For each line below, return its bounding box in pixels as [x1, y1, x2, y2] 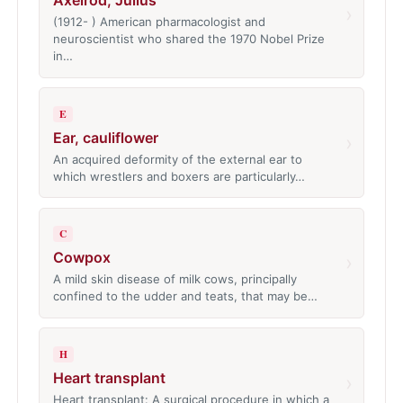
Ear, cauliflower [52, 128, 158, 147]
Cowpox [52, 248, 111, 267]
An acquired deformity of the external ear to [52, 151, 302, 166]
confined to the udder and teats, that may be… [52, 289, 318, 304]
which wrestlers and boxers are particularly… [52, 168, 305, 184]
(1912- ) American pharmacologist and [52, 14, 265, 30]
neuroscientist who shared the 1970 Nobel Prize [52, 31, 325, 47]
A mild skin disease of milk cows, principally [52, 272, 297, 287]
